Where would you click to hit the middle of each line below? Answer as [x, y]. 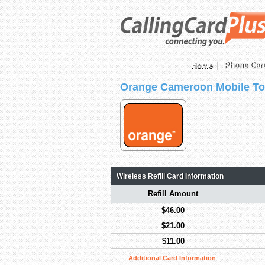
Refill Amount [173, 194]
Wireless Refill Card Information [170, 176]
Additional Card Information [172, 258]
